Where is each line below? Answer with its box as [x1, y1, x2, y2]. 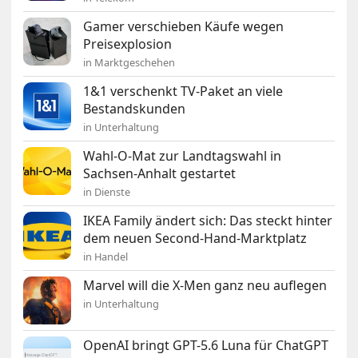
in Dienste [83, 184, 131, 199]
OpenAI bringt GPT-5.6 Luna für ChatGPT [83, 336, 329, 354]
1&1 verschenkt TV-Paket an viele [83, 82, 284, 100]
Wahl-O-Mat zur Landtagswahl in [83, 146, 282, 165]
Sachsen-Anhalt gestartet [83, 164, 237, 182]
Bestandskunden [83, 99, 186, 117]
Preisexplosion [83, 34, 173, 53]
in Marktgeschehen [83, 54, 176, 70]
